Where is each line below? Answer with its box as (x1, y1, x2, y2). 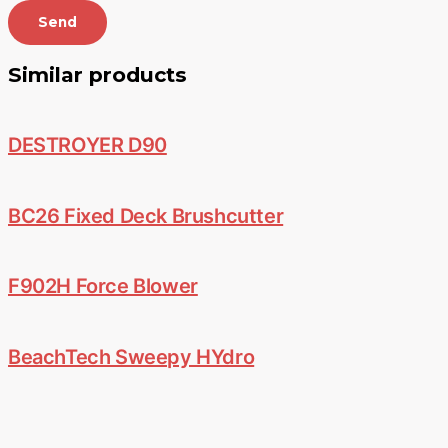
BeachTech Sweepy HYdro (8, 344, 255, 369)
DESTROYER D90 (8, 133, 167, 158)
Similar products (8, 61, 187, 87)
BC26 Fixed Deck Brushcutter (8, 203, 284, 228)
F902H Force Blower (8, 274, 198, 299)
